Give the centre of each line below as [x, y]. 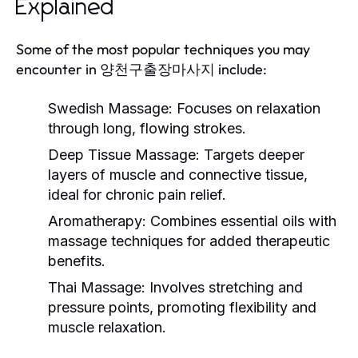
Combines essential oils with [241, 221]
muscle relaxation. [107, 327]
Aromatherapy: [97, 221]
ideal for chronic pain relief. [137, 194]
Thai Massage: [97, 287]
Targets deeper [252, 154]
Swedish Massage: [110, 108]
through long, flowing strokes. [147, 128]
